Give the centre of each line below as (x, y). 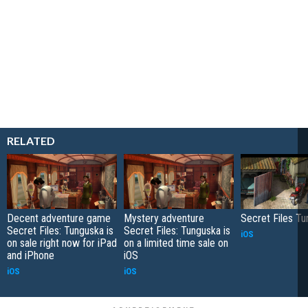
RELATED (31, 141)
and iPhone (31, 256)
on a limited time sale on (176, 243)
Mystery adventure (164, 219)
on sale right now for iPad (62, 243)
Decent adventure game (59, 219)
